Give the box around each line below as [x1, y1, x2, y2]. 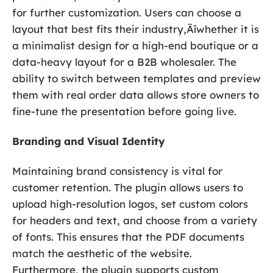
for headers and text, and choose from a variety [12, 214, 257, 227]
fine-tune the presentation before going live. [12, 105, 236, 118]
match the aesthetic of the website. [12, 247, 192, 260]
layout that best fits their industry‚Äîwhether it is [12, 23, 259, 36]
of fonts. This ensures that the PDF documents [12, 230, 244, 244]
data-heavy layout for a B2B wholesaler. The [12, 55, 236, 69]
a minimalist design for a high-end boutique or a [12, 39, 258, 52]
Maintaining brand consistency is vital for [12, 165, 222, 178]
